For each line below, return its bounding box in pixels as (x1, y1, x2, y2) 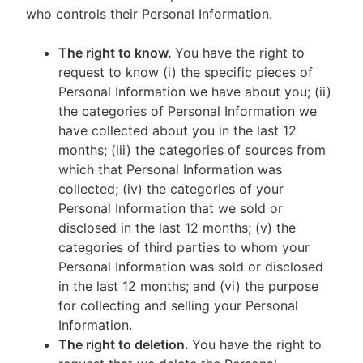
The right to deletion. (58, 336, 192, 352)
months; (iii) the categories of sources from (58, 142, 326, 158)
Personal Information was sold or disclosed (58, 258, 323, 275)
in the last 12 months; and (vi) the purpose (58, 278, 318, 294)
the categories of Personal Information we (58, 103, 317, 119)
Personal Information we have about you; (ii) (58, 83, 331, 100)
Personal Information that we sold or (58, 200, 283, 216)
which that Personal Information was (58, 161, 282, 177)
